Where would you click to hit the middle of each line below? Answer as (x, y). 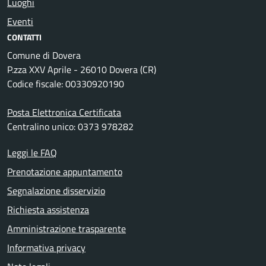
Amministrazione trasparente (66, 229)
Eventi (20, 22)
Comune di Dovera (44, 56)
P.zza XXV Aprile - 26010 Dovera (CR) (82, 70)
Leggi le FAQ (32, 153)
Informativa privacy (46, 248)
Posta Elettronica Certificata (64, 113)
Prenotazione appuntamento (65, 172)
